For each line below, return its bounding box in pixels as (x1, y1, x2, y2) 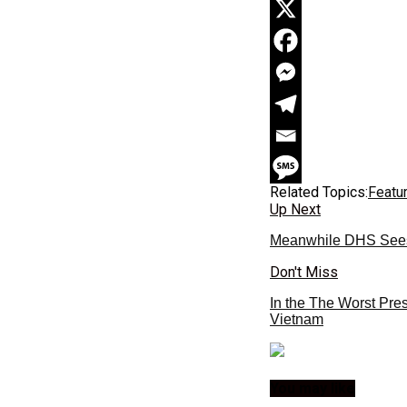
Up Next (270, 200, 321, 218)
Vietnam (270, 311, 323, 327)
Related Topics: (270, 183, 368, 201)
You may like (270, 380, 355, 398)
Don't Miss (270, 263, 338, 281)
